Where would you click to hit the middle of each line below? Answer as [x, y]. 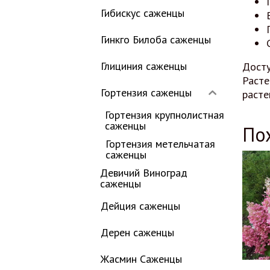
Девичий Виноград [144, 173]
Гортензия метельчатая [161, 144]
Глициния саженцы [144, 66]
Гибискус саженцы [143, 13]
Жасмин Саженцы [141, 259]
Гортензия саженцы [146, 93]
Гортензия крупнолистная [164, 115]
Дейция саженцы [140, 206]
